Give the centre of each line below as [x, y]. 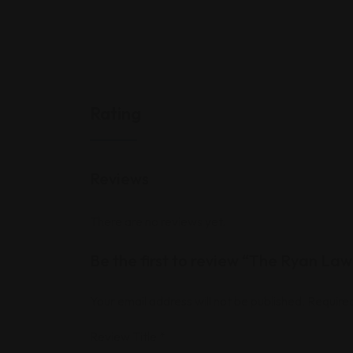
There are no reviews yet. [158, 221]
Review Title [124, 336]
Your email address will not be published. [197, 301]
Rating [115, 113]
